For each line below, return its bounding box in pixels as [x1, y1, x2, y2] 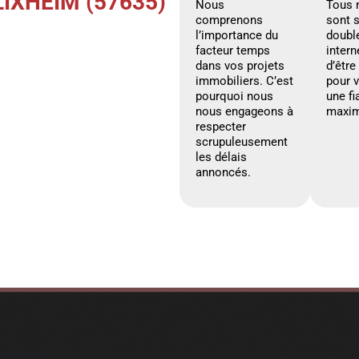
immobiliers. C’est [196, 73, 293, 88]
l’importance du [196, 27, 278, 42]
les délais [196, 149, 247, 164]
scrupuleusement [196, 134, 288, 149]
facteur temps [196, 42, 270, 58]
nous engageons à [196, 103, 293, 119]
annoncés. [196, 164, 251, 179]
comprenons [196, 12, 263, 27]
